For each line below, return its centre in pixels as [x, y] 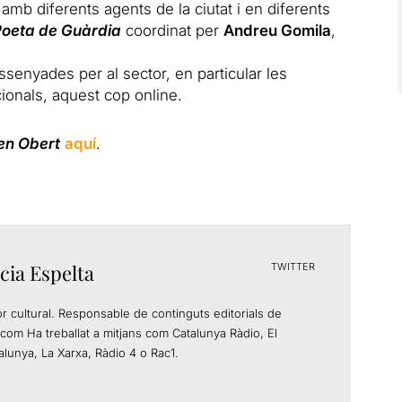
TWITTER [293, 267]
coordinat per [173, 31]
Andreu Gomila [278, 31]
